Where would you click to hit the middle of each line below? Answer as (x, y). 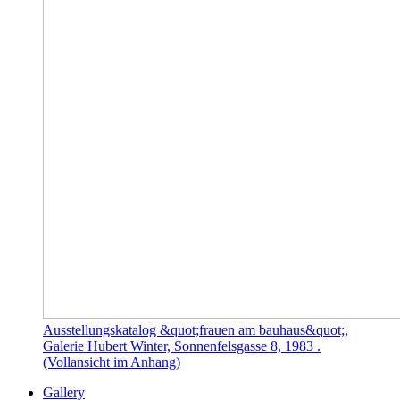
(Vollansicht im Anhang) (112, 362)
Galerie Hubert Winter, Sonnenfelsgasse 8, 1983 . (182, 346)
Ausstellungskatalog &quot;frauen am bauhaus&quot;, (196, 329)
